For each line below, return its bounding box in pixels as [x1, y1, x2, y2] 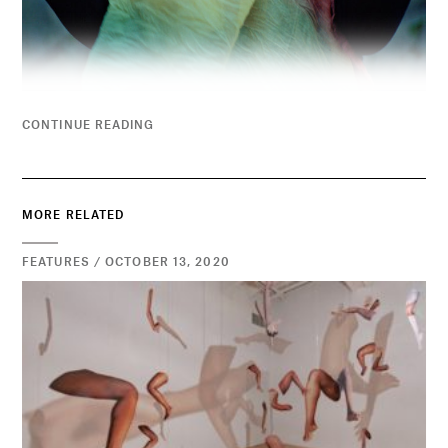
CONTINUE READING [22, 117, 155, 131]
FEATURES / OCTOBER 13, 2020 [22, 254, 230, 268]
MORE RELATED [22, 207, 125, 221]
